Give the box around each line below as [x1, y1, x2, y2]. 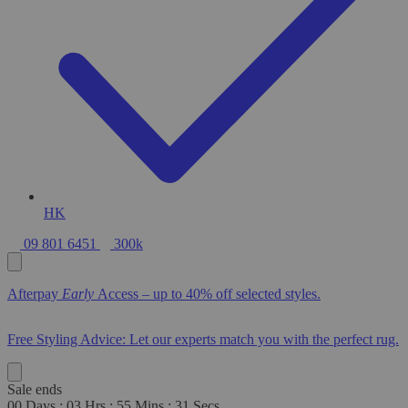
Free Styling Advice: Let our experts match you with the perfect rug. [7, 331, 399, 348]
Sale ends [7, 382, 62, 398]
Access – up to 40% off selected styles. [97, 286, 321, 302]
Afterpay [7, 286, 62, 302]
